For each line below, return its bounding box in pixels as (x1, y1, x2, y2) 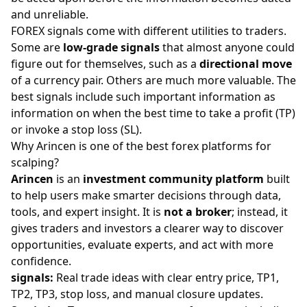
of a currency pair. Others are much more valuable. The (11, 73, 296, 88)
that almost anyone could (160, 40, 295, 55)
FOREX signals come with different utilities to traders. (11, 23, 286, 38)
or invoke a (11, 122, 71, 137)
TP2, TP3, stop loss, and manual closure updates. (11, 286, 263, 302)
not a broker (164, 204, 232, 219)
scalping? (11, 155, 59, 170)
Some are (11, 40, 63, 55)
